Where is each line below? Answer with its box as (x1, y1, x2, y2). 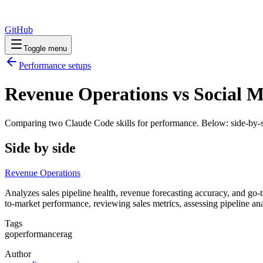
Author (5, 248, 31, 259)
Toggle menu (23, 44, 67, 53)
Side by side (5, 140, 76, 156)
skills (116, 117, 135, 128)
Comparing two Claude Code (5, 117, 116, 128)
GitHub (5, 25, 33, 35)
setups (66, 60, 91, 70)
